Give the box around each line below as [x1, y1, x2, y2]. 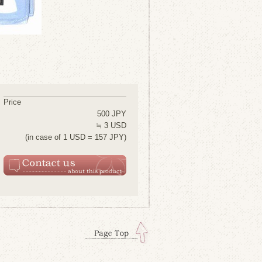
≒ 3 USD [96, 121, 126, 130]
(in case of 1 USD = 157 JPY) [25, 133, 126, 142]
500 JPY [97, 109, 126, 118]
